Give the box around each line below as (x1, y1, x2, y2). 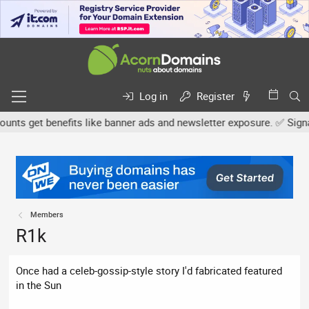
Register (197, 89, 235, 103)
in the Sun (16, 278, 62, 292)
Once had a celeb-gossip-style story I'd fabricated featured (16, 263, 283, 278)
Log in (139, 89, 168, 103)
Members (30, 209, 64, 220)
